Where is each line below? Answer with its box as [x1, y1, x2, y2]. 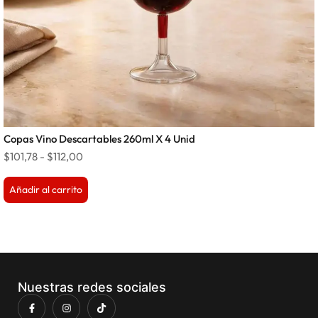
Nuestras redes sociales [18, 280, 166, 295]
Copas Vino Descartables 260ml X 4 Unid [4, 131, 195, 146]
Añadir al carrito [9, 183, 82, 197]
